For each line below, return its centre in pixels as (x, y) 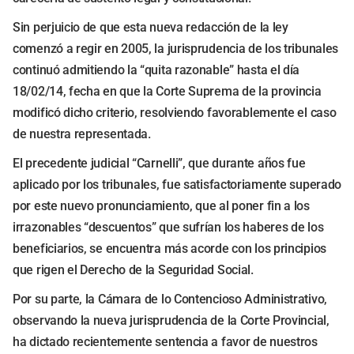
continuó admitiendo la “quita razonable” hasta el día (156, 70)
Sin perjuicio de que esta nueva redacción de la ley (151, 27)
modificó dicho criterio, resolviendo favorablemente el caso (175, 113)
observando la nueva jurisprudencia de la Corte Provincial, (171, 320)
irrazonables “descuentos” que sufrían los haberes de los (168, 227)
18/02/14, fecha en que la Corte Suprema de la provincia (167, 91)
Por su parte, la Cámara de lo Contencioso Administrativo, (170, 299)
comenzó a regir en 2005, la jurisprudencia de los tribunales (176, 49)
